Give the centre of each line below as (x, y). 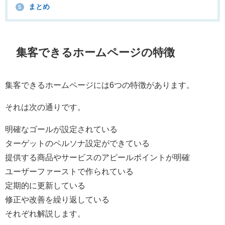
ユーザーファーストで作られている (69, 171)
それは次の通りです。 (45, 107)
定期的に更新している (45, 185)
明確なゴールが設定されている (61, 129)
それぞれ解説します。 (45, 213)
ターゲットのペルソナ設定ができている (77, 143)
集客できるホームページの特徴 (96, 52)
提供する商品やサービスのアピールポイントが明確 (97, 157)
